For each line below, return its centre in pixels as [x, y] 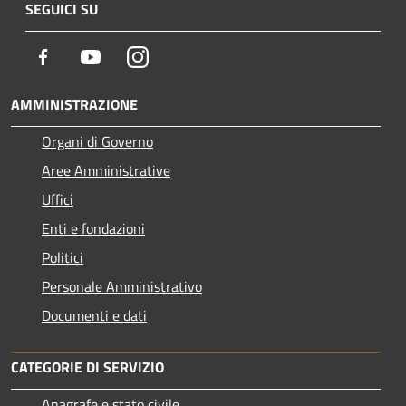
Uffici [58, 199]
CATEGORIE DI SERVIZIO [87, 367]
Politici [63, 257]
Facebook [82, 56]
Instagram [179, 56]
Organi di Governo [97, 141]
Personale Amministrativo [122, 286]
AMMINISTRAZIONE [74, 104]
